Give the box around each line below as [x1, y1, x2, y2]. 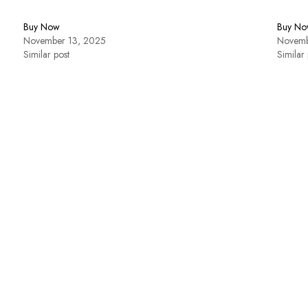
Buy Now [23, 19, 60, 34]
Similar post [23, 47, 70, 61]
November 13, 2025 [23, 33, 107, 47]
